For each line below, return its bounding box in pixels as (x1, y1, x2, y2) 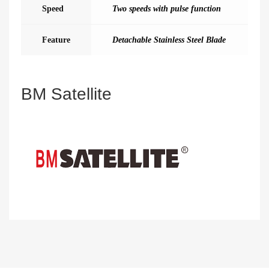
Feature (42, 35, 70, 44)
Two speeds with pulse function (112, 4, 221, 13)
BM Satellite (21, 85, 112, 103)
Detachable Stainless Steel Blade (112, 35, 226, 44)
